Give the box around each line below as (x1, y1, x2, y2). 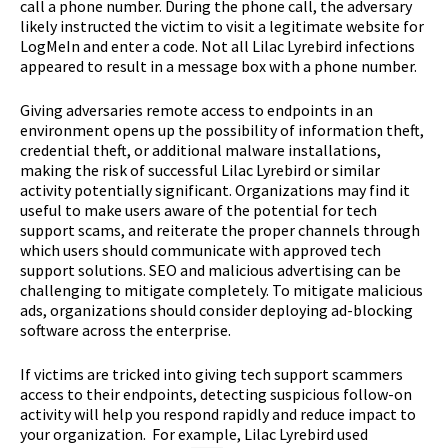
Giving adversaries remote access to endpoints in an (20, 99, 373, 120)
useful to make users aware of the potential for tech (20, 199, 377, 220)
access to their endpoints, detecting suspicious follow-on (20, 383, 412, 404)
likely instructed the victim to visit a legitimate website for (20, 15, 424, 36)
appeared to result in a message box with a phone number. (20, 55, 417, 76)
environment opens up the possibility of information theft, (20, 119, 424, 140)
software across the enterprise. (20, 319, 231, 340)
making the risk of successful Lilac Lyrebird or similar (20, 159, 380, 180)
